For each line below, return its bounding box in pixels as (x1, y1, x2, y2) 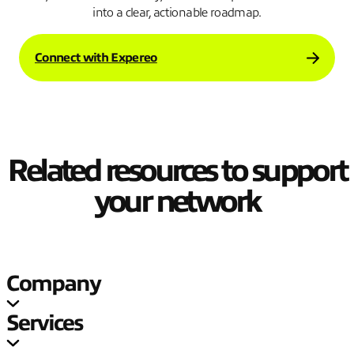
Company (6, 271, 101, 296)
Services (6, 311, 84, 335)
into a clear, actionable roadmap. (92, 6, 262, 21)
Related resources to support (7, 153, 347, 188)
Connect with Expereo (35, 51, 157, 65)
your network (94, 184, 260, 219)
